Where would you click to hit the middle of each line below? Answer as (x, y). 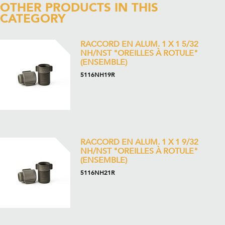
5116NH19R (97, 75)
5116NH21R (97, 173)
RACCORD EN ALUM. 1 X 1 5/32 (139, 44)
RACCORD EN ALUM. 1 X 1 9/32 (139, 142)
